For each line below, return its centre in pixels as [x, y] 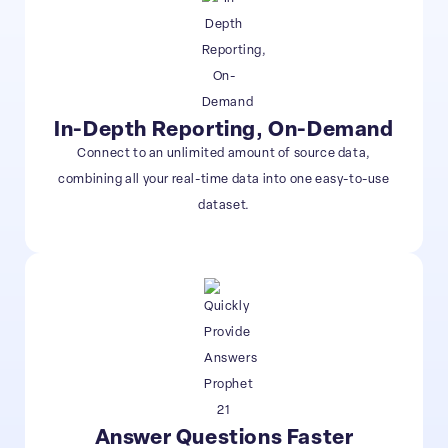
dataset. [224, 205]
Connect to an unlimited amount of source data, [224, 153]
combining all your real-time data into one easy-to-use [224, 179]
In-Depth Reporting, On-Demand [224, 130]
